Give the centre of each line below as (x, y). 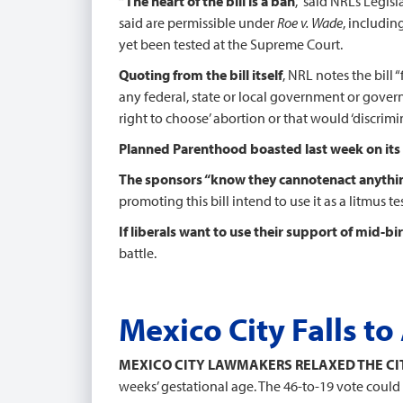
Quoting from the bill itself (201, 75)
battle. (138, 253)
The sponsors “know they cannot (220, 179)
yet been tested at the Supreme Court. (231, 44)
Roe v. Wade (310, 22)
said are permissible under (198, 22)
